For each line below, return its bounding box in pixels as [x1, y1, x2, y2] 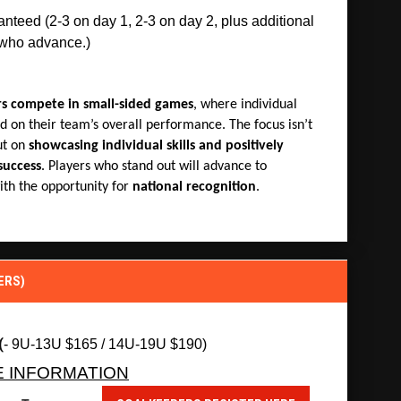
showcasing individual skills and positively [29, 138, 284, 153]
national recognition [132, 179, 256, 194]
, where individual [193, 97, 297, 112]
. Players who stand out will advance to [41, 158, 267, 174]
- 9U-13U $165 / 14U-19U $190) [4, 336, 207, 352]
